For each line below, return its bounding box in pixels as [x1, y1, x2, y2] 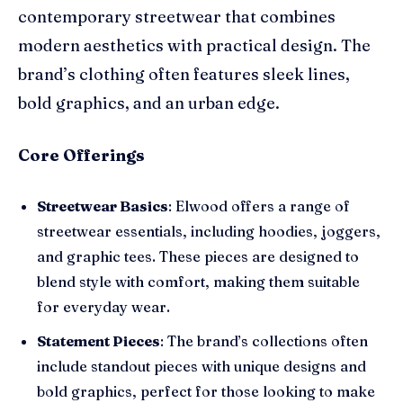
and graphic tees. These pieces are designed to [37, 246, 359, 265]
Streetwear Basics [37, 196, 168, 215]
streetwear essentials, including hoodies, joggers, [37, 221, 381, 240]
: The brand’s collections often [160, 331, 368, 350]
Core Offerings [18, 144, 145, 166]
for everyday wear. [37, 297, 170, 316]
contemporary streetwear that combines [18, 5, 336, 27]
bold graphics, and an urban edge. [18, 92, 280, 113]
